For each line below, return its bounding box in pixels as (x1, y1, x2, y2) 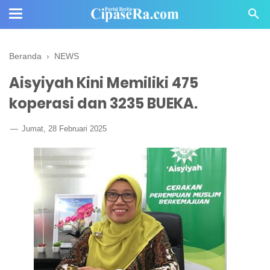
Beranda (9, 51, 42, 61)
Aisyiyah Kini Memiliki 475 (9, 73, 198, 93)
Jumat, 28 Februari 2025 (19, 124, 107, 133)
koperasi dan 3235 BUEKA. (9, 93, 198, 113)
